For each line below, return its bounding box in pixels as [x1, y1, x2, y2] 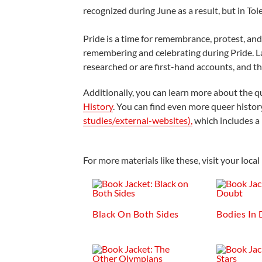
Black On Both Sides [92, 208, 179, 219]
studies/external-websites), [83, 115, 193, 126]
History [83, 101, 113, 112]
